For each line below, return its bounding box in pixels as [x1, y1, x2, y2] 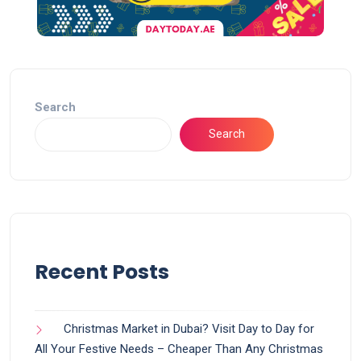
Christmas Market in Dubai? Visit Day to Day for [64, 321, 314, 336]
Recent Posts [35, 257, 169, 286]
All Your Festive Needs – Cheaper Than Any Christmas [35, 341, 323, 356]
